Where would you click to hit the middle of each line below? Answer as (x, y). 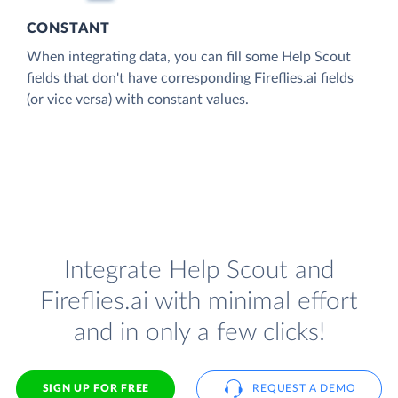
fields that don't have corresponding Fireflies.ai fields (190, 78)
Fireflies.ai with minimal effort (199, 302)
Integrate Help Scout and (199, 271)
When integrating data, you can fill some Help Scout (189, 56)
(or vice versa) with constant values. (138, 99)
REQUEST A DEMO (304, 388)
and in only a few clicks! (199, 333)
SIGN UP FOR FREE (96, 388)
